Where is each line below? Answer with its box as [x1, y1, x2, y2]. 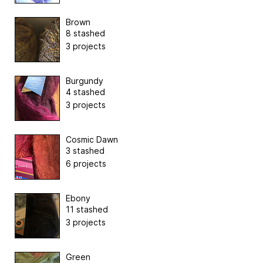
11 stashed [66, 204, 108, 214]
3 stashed [66, 145, 104, 156]
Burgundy [66, 75, 103, 86]
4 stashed [66, 86, 105, 97]
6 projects [66, 158, 106, 168]
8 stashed [66, 28, 105, 38]
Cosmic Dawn [66, 134, 118, 144]
